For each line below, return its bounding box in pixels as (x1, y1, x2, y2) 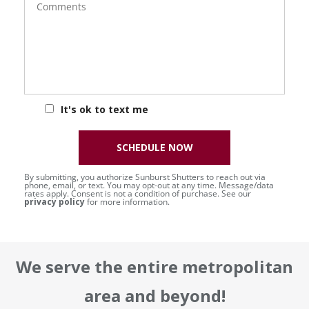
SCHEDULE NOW (116, 141, 193, 154)
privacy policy (24, 196, 85, 208)
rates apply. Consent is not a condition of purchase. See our (24, 188, 251, 200)
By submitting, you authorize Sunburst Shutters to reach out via (24, 171, 266, 183)
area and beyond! (83, 284, 226, 308)
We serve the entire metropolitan (16, 255, 293, 279)
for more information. (85, 196, 170, 208)
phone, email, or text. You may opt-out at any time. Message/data (24, 179, 274, 192)
